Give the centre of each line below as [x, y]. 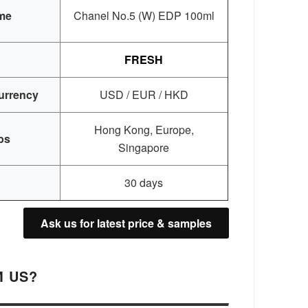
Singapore [144, 147]
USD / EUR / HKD [144, 94]
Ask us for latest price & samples [126, 223]
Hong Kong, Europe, [144, 129]
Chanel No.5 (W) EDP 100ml [144, 15]
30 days [144, 182]
